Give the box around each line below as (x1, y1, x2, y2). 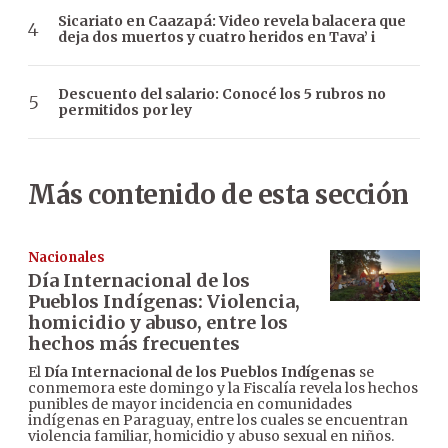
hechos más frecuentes (28, 332, 240, 356)
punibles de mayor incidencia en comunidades (28, 395, 352, 414)
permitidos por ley (58, 101, 192, 120)
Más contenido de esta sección (28, 178, 409, 212)
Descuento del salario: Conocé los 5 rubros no (58, 85, 386, 104)
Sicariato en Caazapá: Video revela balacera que (58, 12, 406, 31)
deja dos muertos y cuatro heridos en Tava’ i (58, 28, 375, 47)
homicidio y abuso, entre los (28, 311, 288, 335)
